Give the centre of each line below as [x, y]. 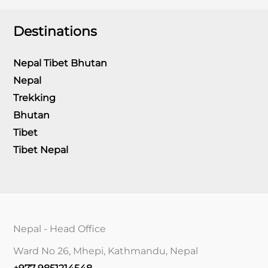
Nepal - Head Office [60, 229]
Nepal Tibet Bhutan [60, 63]
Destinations [55, 31]
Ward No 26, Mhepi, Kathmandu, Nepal [106, 251]
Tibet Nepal [41, 150]
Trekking [34, 98]
